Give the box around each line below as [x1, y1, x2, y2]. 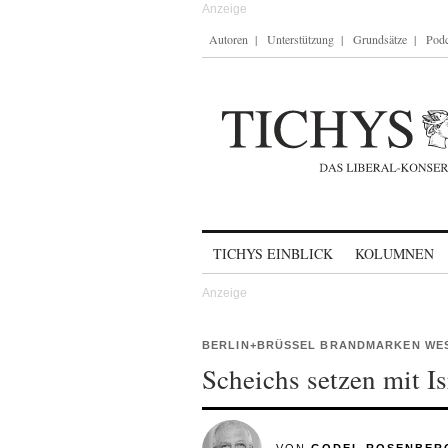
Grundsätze [353, 31, 407, 47]
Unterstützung [267, 31, 334, 47]
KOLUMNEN [355, 244, 434, 263]
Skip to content [202, 236, 307, 253]
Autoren [209, 31, 248, 47]
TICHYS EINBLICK [213, 244, 333, 263]
